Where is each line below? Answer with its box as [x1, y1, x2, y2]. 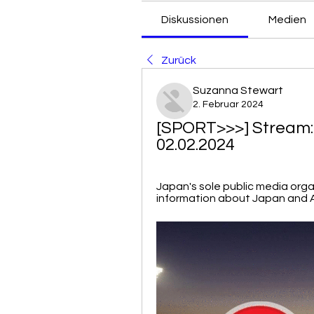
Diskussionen [161, 14, 229, 25]
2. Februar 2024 [193, 100, 264, 109]
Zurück [161, 55, 196, 66]
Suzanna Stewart [193, 85, 283, 96]
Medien [268, 14, 306, 25]
